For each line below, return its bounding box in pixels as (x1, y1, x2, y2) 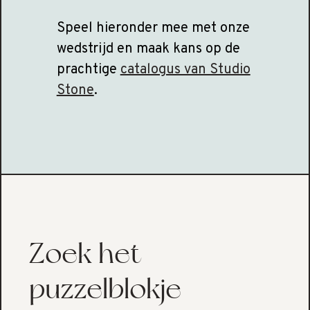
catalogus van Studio (120, 61, 250, 79)
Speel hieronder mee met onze (56, 19, 250, 37)
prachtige (56, 61, 120, 79)
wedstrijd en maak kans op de (56, 40, 240, 58)
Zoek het (28, 236, 141, 271)
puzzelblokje (28, 271, 188, 307)
